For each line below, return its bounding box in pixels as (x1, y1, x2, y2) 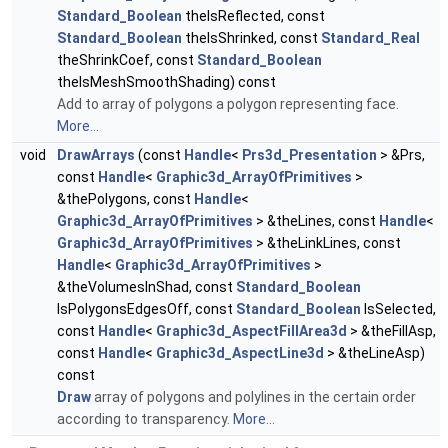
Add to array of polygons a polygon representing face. (57, 96, 399, 113)
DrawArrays (57, 147, 135, 164)
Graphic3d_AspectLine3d (156, 345, 324, 362)
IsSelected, (361, 301, 436, 318)
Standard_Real (321, 30, 420, 47)
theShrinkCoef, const (57, 52, 197, 69)
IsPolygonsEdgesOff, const (57, 301, 236, 318)
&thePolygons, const (57, 191, 194, 208)
